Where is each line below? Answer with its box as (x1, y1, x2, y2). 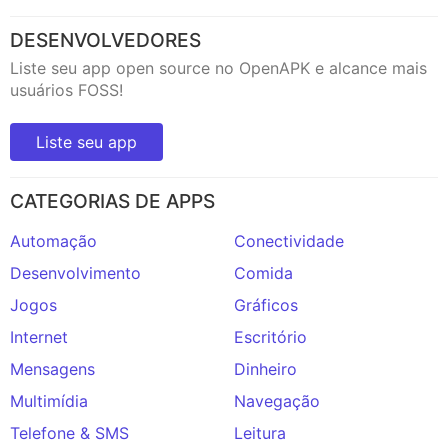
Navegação (234, 390, 320, 411)
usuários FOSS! (10, 79, 123, 100)
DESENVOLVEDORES (10, 27, 201, 52)
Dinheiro (234, 358, 297, 379)
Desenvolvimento (10, 262, 141, 283)
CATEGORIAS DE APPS (10, 188, 215, 213)
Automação (10, 230, 97, 251)
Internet (10, 326, 68, 347)
